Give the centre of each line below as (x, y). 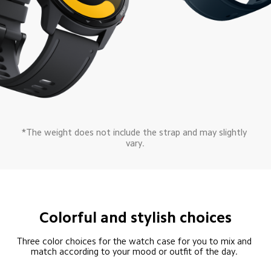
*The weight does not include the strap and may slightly (135, 132)
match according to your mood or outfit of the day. (135, 252)
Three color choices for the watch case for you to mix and (135, 241)
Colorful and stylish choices (135, 217)
